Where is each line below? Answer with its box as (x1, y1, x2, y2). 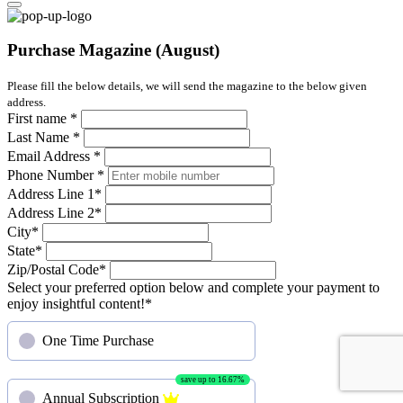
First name (7, 111, 70, 127)
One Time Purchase (42, 333, 154, 349)
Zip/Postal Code (7, 262, 99, 278)
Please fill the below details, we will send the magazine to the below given (7, 79, 367, 94)
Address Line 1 (7, 186, 94, 202)
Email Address (7, 148, 94, 165)
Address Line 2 (7, 205, 94, 221)
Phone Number (7, 167, 97, 184)
